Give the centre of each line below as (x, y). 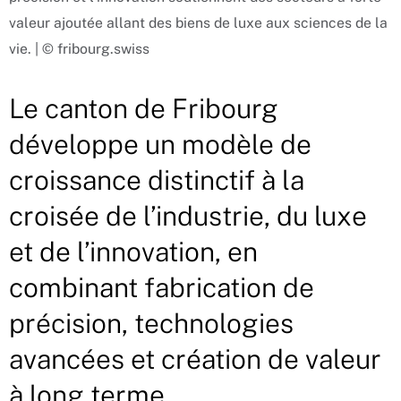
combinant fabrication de (162, 288)
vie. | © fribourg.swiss (79, 49)
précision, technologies (151, 324)
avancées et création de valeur (195, 359)
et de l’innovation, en (133, 252)
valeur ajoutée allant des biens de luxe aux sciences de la (198, 23)
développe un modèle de (160, 145)
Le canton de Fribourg (144, 109)
